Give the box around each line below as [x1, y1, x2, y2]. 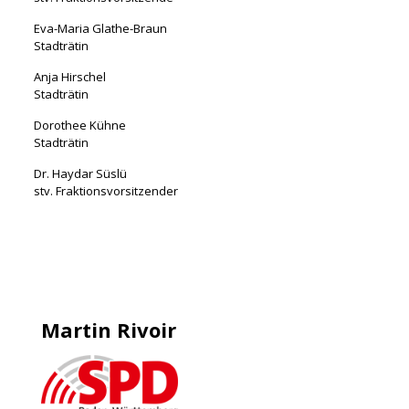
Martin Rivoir [41, 315, 176, 343]
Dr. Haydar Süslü [33, 164, 127, 182]
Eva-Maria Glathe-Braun [33, 19, 167, 37]
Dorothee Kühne [33, 116, 126, 133]
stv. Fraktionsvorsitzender [33, 182, 178, 199]
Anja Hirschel [33, 68, 106, 85]
